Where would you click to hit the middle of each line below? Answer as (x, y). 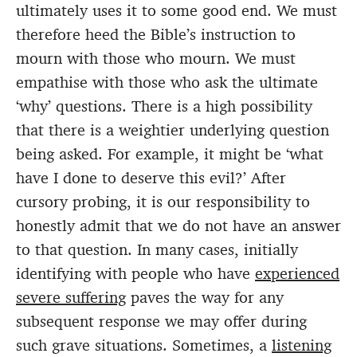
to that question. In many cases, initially (157, 250)
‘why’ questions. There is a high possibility (164, 106)
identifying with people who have (135, 274)
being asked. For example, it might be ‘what (170, 154)
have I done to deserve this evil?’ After (151, 178)
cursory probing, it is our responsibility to (163, 202)
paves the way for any (205, 298)
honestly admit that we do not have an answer (178, 226)
